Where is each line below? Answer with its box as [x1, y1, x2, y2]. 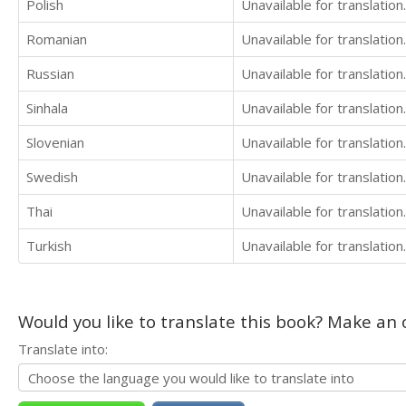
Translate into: [18, 340, 108, 358]
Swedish [26, 168, 78, 186]
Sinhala [26, 99, 68, 117]
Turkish [26, 237, 72, 255]
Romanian [26, 30, 87, 48]
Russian [26, 64, 74, 82]
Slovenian [26, 133, 84, 151]
